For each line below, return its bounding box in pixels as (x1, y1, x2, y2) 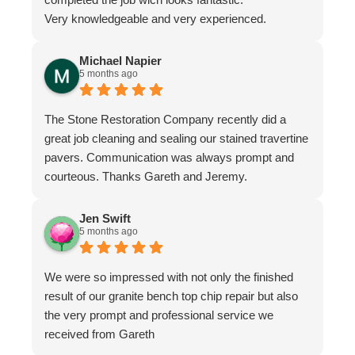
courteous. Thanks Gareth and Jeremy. (44, 170, 247, 184)
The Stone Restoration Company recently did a (44, 113, 286, 127)
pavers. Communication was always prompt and (44, 151, 294, 165)
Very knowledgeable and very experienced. (44, 12, 266, 26)
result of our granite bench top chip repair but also (44, 289, 298, 303)
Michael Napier (79, 54, 162, 68)
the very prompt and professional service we (44, 308, 273, 323)
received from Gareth (44, 327, 155, 342)
